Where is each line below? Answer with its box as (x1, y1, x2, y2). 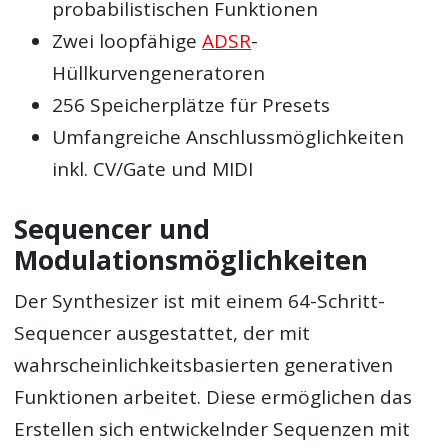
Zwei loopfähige (52, 28, 203, 55)
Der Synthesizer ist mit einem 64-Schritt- (14, 288, 386, 315)
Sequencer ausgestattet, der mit (14, 320, 311, 347)
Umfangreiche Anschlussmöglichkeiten (52, 124, 405, 151)
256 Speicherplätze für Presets (52, 92, 331, 119)
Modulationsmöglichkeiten (14, 241, 369, 278)
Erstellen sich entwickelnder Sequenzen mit (14, 416, 411, 443)
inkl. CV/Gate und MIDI (52, 156, 254, 183)
